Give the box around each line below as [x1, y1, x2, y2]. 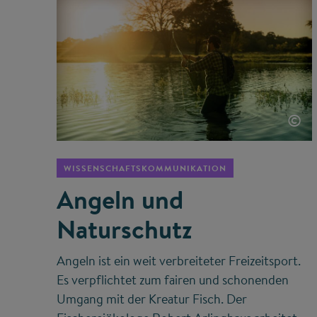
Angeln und [57, 181, 183, 217]
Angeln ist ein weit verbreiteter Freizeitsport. [57, 251, 301, 270]
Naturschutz [57, 211, 192, 247]
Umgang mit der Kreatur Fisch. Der [57, 289, 247, 308]
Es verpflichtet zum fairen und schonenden [57, 270, 289, 289]
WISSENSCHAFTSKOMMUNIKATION [64, 161, 226, 174]
